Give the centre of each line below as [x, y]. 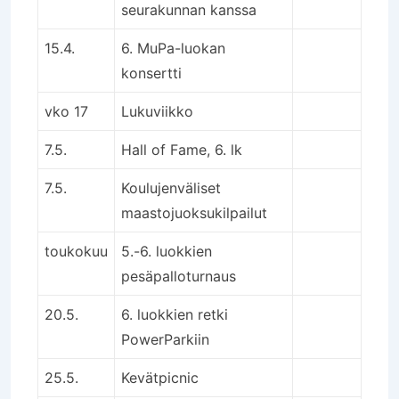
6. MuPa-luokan [173, 48]
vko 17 [66, 111]
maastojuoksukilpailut [194, 212]
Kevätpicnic [160, 377]
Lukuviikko [157, 111]
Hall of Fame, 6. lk [182, 149]
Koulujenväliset [171, 187]
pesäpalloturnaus [179, 276]
